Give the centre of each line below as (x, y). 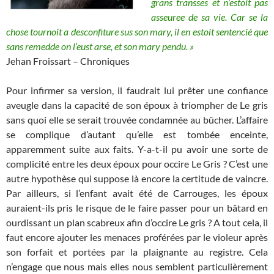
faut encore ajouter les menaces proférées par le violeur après (137, 237)
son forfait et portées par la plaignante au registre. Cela (137, 252)
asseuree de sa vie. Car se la (209, 17)
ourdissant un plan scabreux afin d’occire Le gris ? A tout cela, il (137, 223)
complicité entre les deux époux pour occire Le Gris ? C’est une (137, 164)
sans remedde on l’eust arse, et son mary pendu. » (100, 46)
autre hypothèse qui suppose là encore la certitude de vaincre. (137, 179)
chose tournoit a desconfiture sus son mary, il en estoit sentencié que (137, 32)
